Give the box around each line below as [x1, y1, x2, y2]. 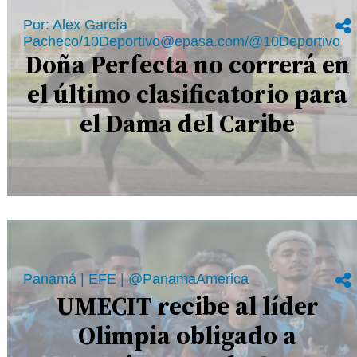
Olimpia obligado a [78, 318, 297, 353]
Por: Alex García [23, 16, 128, 33]
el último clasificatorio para [27, 76, 348, 112]
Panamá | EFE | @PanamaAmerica [23, 271, 249, 287]
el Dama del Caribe [80, 105, 296, 141]
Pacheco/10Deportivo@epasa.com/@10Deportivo [23, 33, 341, 49]
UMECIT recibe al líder [56, 288, 319, 324]
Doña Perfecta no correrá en [25, 46, 350, 82]
